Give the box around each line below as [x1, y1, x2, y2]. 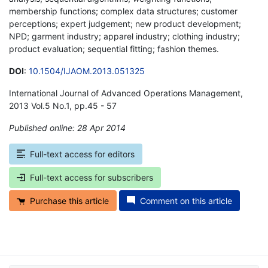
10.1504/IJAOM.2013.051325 [29, 65, 145, 76]
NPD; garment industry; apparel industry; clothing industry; [9, 31, 240, 41]
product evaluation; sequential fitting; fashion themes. [9, 43, 219, 54]
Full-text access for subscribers [30, 172, 153, 182]
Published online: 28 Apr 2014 [9, 122, 126, 133]
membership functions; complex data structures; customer [9, 5, 237, 16]
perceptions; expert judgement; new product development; [9, 18, 241, 29]
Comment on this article [140, 195, 232, 206]
